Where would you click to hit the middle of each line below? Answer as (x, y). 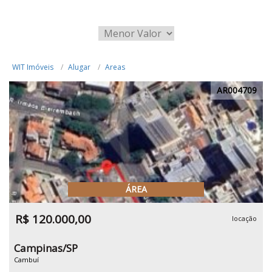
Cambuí (26, 260)
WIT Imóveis (33, 67)
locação (244, 218)
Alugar (79, 67)
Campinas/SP (46, 248)
